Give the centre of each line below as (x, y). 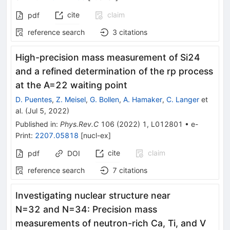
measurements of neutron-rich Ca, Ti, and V (111, 223)
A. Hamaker (143, 99)
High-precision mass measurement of (98, 57)
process (195, 71)
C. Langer (183, 99)
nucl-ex (96, 135)
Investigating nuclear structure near (93, 195)
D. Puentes (34, 99)
